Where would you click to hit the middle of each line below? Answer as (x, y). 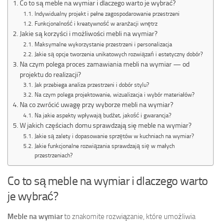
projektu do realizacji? (50, 75)
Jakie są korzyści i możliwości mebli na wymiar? (88, 34)
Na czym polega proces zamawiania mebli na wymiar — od (104, 64)
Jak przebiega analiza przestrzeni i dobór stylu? (92, 85)
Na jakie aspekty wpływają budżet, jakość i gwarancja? (103, 116)
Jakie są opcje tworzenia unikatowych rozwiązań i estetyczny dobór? (118, 55)
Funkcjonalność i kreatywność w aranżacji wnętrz (96, 24)
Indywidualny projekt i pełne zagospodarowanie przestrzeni (107, 14)
